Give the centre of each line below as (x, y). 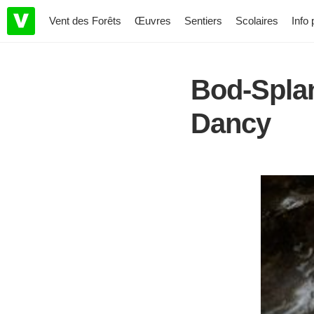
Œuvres (153, 21)
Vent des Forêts (85, 21)
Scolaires (257, 21)
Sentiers (203, 21)
